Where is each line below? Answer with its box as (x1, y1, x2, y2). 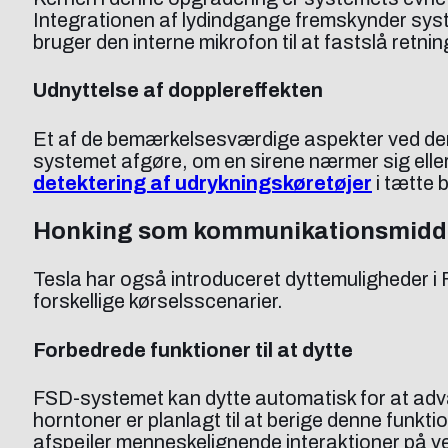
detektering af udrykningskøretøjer (33, 172, 372, 195)
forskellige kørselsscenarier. (33, 290, 283, 313)
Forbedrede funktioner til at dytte (33, 338, 353, 361)
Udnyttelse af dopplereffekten (33, 79, 323, 102)
